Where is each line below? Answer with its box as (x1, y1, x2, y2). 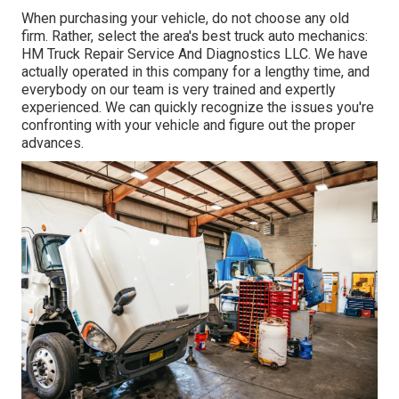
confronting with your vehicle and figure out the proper (21, 117, 355, 134)
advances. (21, 134, 84, 152)
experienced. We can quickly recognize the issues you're (21, 99, 374, 117)
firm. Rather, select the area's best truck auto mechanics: (21, 28, 368, 45)
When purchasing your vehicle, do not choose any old (21, 10, 349, 28)
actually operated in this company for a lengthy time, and (21, 63, 370, 81)
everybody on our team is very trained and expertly (21, 81, 336, 99)
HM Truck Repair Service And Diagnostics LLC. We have (21, 45, 368, 63)
